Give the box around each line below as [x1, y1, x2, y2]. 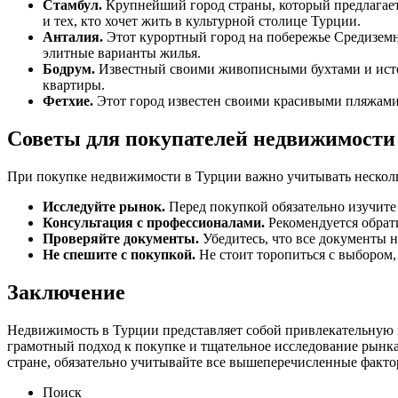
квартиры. [43, 77, 105, 93]
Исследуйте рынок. [43, 199, 165, 215]
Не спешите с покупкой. [43, 247, 195, 263]
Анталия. [43, 29, 103, 45]
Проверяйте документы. [43, 231, 199, 247]
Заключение [7, 280, 125, 304]
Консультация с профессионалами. [43, 215, 265, 231]
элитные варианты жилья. [43, 45, 201, 61]
